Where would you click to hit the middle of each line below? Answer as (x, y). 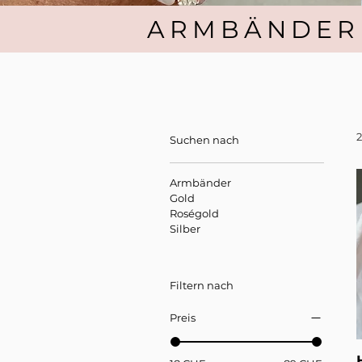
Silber (185, 229)
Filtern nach (202, 286)
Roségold (194, 214)
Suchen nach (204, 140)
